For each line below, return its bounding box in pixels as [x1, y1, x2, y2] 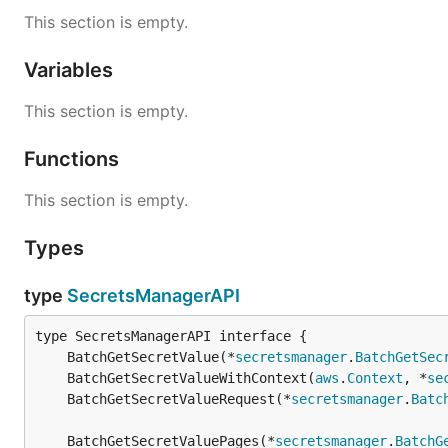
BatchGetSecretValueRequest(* [67, 391, 291, 407]
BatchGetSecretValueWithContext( [67, 370, 315, 386]
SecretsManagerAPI [67, 285, 240, 306]
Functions [24, 147, 124, 171]
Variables [24, 58, 118, 82]
